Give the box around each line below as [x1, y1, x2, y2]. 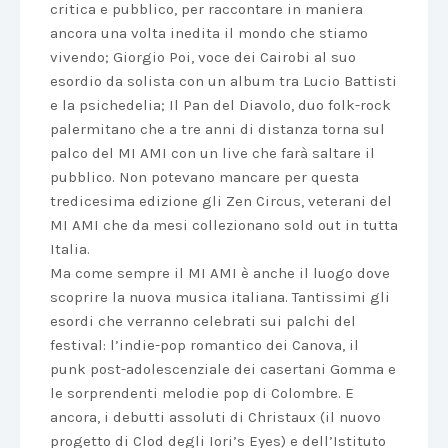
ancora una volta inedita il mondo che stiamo [50, 24, 368, 42]
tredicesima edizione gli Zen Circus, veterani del [50, 192, 392, 210]
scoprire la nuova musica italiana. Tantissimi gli [50, 288, 390, 306]
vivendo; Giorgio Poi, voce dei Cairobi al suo [50, 48, 356, 66]
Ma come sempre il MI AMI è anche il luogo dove [50, 264, 390, 282]
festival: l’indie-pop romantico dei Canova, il [50, 336, 359, 354]
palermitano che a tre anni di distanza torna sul [50, 120, 385, 138]
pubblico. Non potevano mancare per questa [50, 168, 359, 186]
